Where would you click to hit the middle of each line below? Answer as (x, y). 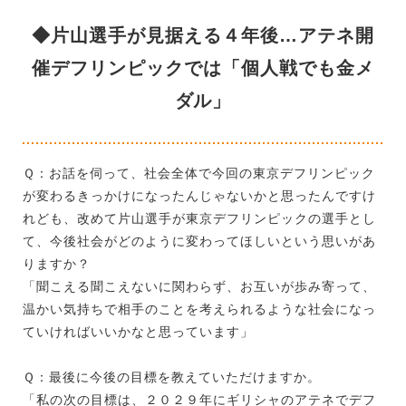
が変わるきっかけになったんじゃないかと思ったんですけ (199, 195)
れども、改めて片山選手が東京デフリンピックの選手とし (199, 218)
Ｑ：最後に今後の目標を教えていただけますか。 (172, 377)
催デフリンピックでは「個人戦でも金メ (203, 68)
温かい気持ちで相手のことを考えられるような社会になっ (199, 309)
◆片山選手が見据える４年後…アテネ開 (203, 35)
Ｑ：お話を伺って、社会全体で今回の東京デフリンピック (199, 173)
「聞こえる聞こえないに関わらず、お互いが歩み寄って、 (199, 286)
